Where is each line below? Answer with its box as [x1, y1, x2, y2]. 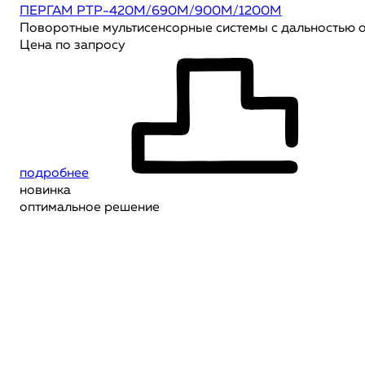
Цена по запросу [20, 39, 125, 52]
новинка [20, 184, 71, 197]
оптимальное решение [20, 201, 160, 214]
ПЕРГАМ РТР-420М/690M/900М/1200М [20, 5, 282, 18]
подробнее [20, 167, 89, 180]
